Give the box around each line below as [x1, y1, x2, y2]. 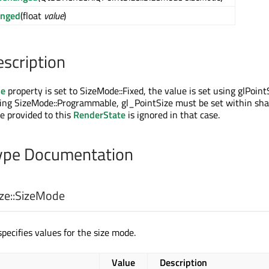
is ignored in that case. [125, 107, 220, 122]
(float [20, 8, 44, 23]
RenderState [73, 107, 125, 122]
